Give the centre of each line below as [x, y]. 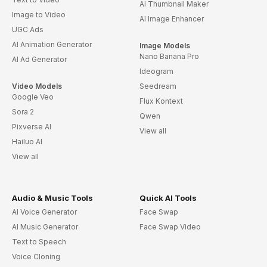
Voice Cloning [36, 257]
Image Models [164, 46]
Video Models [37, 86]
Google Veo [33, 97]
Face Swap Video [170, 227]
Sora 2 [23, 112]
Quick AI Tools [168, 198]
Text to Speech [39, 242]
